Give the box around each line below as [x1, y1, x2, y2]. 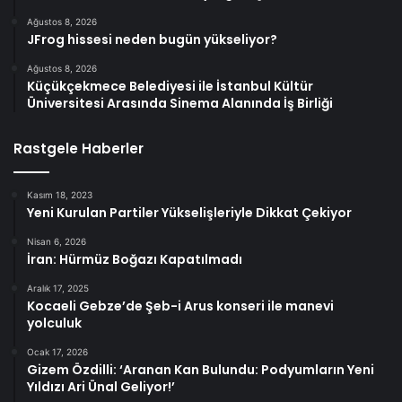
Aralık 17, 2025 [27, 282, 89, 293]
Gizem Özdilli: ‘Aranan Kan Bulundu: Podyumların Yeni [27, 360, 374, 379]
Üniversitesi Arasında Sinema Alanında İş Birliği [27, 93, 333, 112]
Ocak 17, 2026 [27, 345, 88, 357]
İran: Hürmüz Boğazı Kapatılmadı [27, 249, 242, 268]
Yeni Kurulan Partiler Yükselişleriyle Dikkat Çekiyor [27, 203, 352, 222]
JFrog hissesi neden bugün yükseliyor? [27, 30, 277, 48]
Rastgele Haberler [13, 138, 144, 158]
